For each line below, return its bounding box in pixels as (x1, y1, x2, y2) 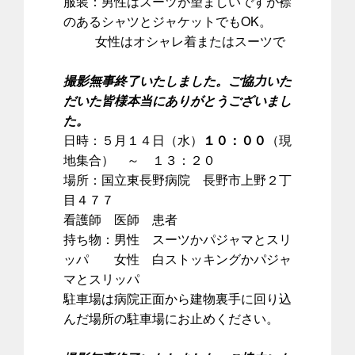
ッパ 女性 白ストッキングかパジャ (63, 249, 292, 268)
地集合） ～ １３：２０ (63, 150, 216, 169)
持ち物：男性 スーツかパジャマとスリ (63, 229, 292, 248)
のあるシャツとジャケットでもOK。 (63, 11, 272, 30)
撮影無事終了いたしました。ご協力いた (63, 71, 292, 90)
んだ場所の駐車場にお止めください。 (63, 308, 279, 327)
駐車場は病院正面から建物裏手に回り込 (63, 288, 292, 307)
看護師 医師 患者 (63, 209, 177, 228)
